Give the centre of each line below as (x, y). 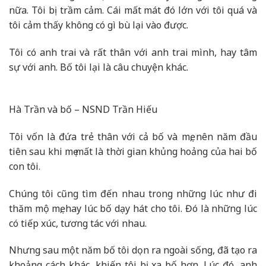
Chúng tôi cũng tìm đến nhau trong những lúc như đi (133, 193)
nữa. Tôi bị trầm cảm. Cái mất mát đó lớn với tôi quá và (133, 10)
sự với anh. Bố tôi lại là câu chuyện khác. (99, 67)
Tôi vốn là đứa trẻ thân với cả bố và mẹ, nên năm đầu (133, 136)
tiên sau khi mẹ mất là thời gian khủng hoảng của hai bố (133, 151)
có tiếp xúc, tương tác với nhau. (78, 223)
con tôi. (25, 166)
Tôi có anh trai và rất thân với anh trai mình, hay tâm (133, 53)
